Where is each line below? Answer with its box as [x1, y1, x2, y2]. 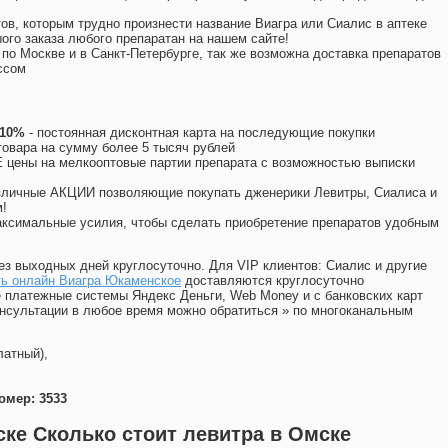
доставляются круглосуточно [181, 273, 364, 289]
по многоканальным [293, 303, 413, 319]
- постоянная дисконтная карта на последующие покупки [25, 125, 375, 141]
